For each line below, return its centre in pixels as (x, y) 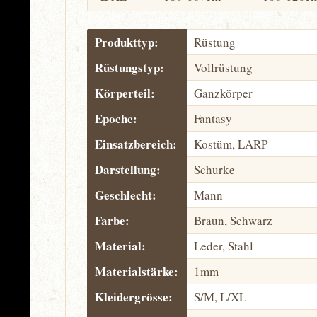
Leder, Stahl (224, 246)
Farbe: (112, 220)
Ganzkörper (223, 93)
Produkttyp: (127, 42)
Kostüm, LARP (231, 144)
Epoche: (116, 119)
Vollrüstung (223, 68)
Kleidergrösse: (134, 297)
